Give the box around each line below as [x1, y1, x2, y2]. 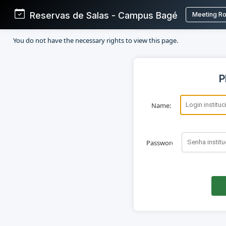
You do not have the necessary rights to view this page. [13, 35, 178, 45]
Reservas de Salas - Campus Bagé [24, 10, 178, 21]
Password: [146, 138, 177, 147]
